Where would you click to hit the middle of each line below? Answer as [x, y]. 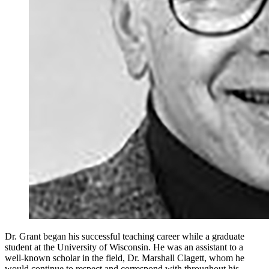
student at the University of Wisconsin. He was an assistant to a [124, 247]
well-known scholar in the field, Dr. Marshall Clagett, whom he [125, 258]
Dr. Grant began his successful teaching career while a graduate [125, 237]
